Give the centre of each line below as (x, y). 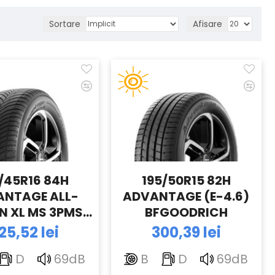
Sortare (65, 24)
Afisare (207, 24)
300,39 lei (186, 232)
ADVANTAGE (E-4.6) (186, 196)
